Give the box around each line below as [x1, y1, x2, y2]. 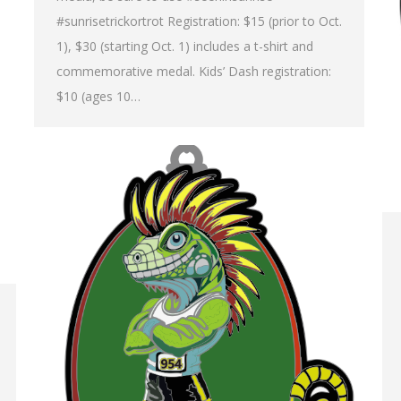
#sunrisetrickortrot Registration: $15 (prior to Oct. [56, 13, 342, 30]
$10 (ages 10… [56, 88, 141, 106]
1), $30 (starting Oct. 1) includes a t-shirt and [56, 38, 313, 55]
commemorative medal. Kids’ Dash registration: [56, 63, 331, 81]
